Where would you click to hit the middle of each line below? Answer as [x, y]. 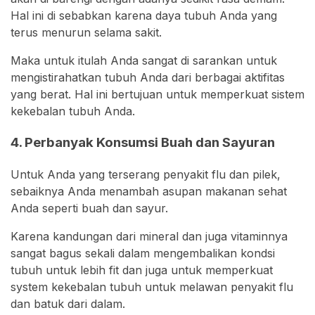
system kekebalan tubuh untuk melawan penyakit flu [152, 287]
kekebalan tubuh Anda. [73, 111]
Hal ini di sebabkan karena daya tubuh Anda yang [144, 16]
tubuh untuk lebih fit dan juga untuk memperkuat [142, 270]
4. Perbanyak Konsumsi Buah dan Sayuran [143, 143]
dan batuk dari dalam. [68, 303]
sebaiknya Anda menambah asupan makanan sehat [149, 191]
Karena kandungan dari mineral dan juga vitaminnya [149, 236]
